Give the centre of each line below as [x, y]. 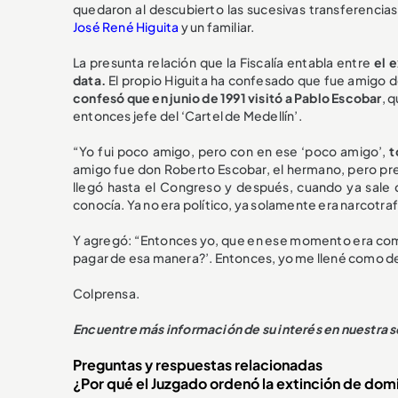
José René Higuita [126, 26]
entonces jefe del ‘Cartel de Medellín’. [187, 115]
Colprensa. [106, 293]
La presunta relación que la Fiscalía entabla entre [223, 62]
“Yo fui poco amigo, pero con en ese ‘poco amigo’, [231, 151]
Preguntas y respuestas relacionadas [198, 364]
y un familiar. [217, 26]
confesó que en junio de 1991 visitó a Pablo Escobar [227, 97]
